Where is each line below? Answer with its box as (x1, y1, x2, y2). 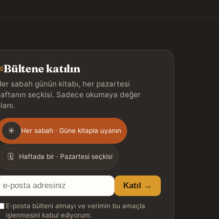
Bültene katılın (3, 62, 80, 76)
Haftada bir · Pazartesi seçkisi (19, 153, 113, 161)
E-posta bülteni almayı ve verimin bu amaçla (6, 202, 146, 210)
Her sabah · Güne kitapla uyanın (21, 127, 122, 135)
